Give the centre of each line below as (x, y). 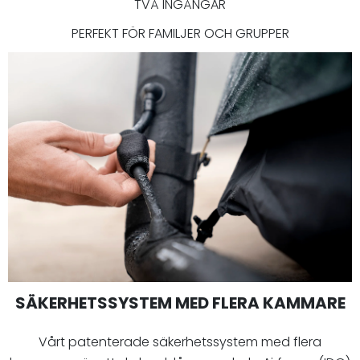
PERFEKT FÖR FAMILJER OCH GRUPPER (180, 34)
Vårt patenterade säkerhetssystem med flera (180, 342)
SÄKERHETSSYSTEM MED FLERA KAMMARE (180, 303)
